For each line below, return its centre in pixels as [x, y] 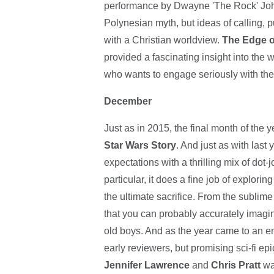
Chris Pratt [235, 265]
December [128, 102]
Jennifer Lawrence [146, 265]
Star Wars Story [140, 146]
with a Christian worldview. [163, 40]
